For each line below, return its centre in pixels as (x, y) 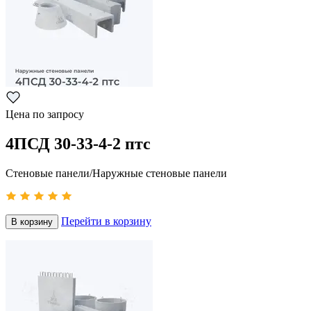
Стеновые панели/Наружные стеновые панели (116, 174)
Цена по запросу (45, 115)
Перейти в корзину (106, 221)
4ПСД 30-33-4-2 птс (78, 144)
